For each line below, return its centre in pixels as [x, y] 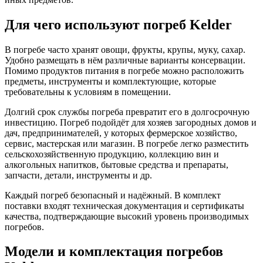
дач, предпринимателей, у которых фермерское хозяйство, [121, 133]
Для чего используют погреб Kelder [118, 24]
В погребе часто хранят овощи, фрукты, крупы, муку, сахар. [125, 49]
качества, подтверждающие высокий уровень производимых [127, 216]
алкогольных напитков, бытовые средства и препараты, [117, 164]
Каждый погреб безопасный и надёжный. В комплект [113, 195]
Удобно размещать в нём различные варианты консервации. [125, 60]
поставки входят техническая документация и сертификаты [124, 205]
